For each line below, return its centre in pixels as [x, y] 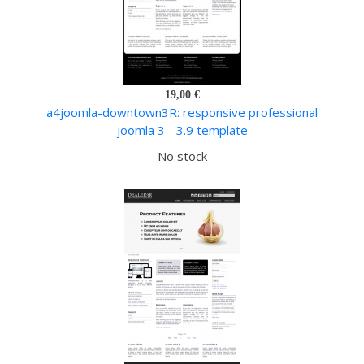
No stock [182, 156]
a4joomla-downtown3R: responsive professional [182, 113]
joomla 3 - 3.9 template [182, 130]
